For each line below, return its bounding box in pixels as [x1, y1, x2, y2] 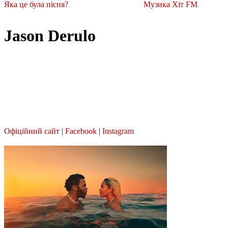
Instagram [102, 126, 134, 135]
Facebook [65, 126, 97, 135]
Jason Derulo [4, 26, 96, 45]
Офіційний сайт [4, 126, 60, 135]
